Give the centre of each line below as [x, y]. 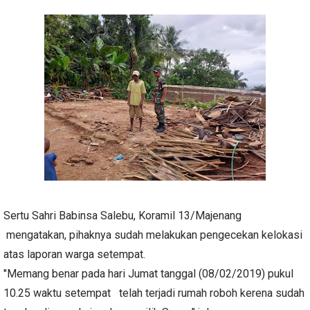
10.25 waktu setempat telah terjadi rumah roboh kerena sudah [154, 293]
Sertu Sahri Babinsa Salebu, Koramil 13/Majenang [122, 216]
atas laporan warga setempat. [74, 254]
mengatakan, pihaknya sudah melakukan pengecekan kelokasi [153, 235]
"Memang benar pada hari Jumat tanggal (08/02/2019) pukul [148, 274]
